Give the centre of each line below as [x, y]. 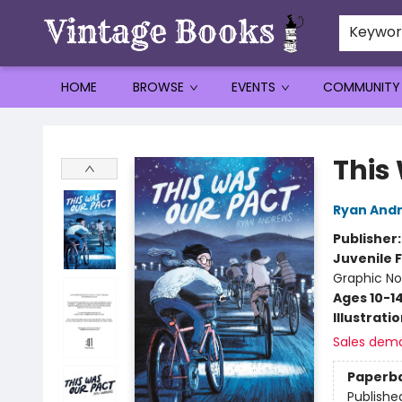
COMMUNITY [362, 87]
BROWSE [158, 87]
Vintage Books [57, 125]
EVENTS [253, 87]
